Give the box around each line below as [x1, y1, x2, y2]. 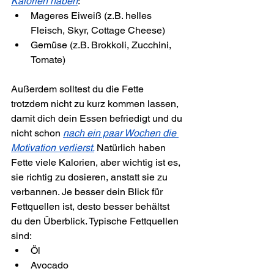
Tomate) [31, 53, 65, 65]
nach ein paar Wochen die [63, 127, 179, 139]
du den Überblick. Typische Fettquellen [11, 215, 181, 227]
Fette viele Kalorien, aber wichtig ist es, [11, 156, 183, 168]
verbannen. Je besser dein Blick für [11, 185, 165, 198]
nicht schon [11, 127, 63, 139]
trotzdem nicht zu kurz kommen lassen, [11, 97, 181, 109]
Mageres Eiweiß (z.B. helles [31, 9, 154, 21]
